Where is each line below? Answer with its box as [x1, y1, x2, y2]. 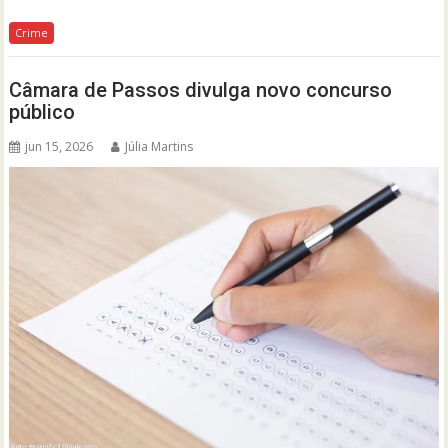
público [9, 100, 81, 125]
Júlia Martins [125, 138, 194, 156]
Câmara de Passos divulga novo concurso [9, 78, 393, 103]
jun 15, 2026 [25, 138, 94, 156]
